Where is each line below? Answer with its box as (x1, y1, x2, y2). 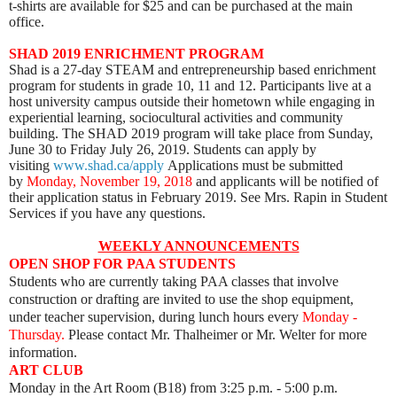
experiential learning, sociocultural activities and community (9, 109, 343, 125)
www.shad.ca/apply (53, 157, 164, 173)
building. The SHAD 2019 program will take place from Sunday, (9, 125, 373, 141)
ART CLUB (9, 362, 83, 378)
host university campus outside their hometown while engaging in (9, 93, 375, 109)
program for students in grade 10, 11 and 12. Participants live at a (9, 77, 371, 93)
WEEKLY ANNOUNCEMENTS (97, 237, 300, 253)
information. (9, 344, 77, 360)
